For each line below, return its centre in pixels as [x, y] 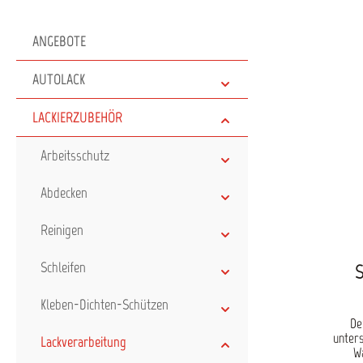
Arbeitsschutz [75, 156]
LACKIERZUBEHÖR [77, 117]
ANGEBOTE [59, 41]
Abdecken [64, 193]
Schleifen [63, 267]
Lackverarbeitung [83, 342]
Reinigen [62, 230]
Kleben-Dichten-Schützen [105, 305]
